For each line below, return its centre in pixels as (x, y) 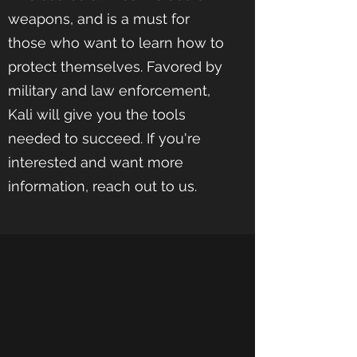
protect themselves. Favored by (115, 67)
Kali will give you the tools (97, 114)
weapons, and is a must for (99, 19)
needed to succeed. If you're (104, 138)
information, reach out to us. (102, 186)
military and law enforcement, (109, 90)
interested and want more (96, 162)
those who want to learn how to (116, 43)
